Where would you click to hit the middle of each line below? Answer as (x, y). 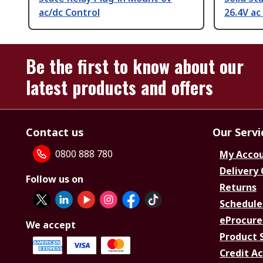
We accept (51, 225)
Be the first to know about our (135, 66)
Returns (238, 188)
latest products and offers (119, 87)
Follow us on (55, 179)
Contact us (55, 132)
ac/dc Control (69, 13)
